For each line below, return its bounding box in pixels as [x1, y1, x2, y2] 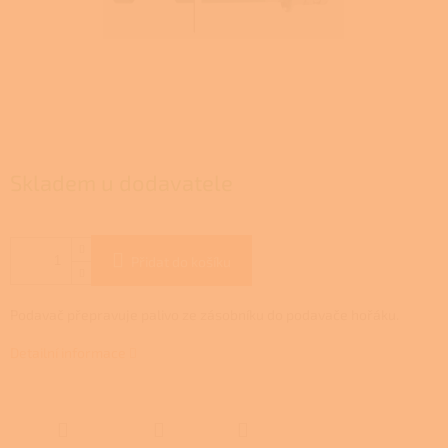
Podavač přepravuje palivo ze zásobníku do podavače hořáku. [10, 306, 402, 324]
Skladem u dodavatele [10, 169, 233, 196]
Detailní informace [10, 344, 126, 362]
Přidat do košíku [131, 253, 231, 271]
